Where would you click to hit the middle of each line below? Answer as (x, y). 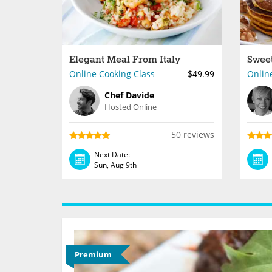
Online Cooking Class (112, 74)
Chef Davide (129, 95)
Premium (93, 254)
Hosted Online (131, 107)
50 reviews (192, 134)
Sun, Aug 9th (115, 165)
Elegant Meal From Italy (125, 60)
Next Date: (112, 154)
